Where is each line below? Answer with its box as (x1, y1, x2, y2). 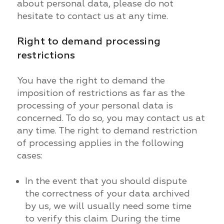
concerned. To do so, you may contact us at (16, 112, 205, 124)
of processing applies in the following (16, 137, 184, 149)
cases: (16, 149, 42, 161)
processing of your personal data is (16, 99, 173, 111)
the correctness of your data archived (24, 187, 190, 199)
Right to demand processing (16, 34, 161, 47)
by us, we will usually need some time (24, 200, 191, 212)
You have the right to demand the (16, 74, 165, 86)
